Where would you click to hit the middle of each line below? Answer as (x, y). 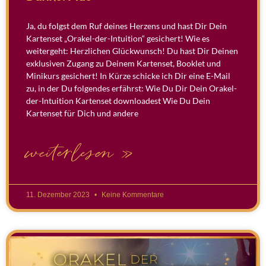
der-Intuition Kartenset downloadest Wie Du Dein (118, 101)
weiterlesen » (80, 153)
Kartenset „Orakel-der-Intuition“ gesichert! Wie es (118, 39)
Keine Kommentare (132, 195)
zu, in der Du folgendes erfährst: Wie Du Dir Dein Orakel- (132, 88)
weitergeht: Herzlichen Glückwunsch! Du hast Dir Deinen (132, 51)
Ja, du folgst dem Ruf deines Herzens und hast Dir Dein (126, 26)
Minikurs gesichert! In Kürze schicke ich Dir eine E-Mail (128, 76)
